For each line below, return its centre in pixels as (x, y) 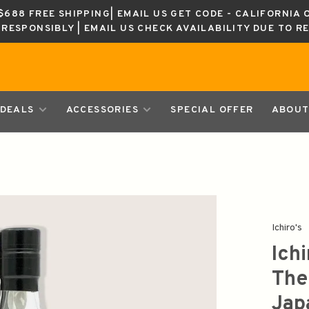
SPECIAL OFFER (212, 110)
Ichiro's (287, 228)
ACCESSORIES (104, 110)
